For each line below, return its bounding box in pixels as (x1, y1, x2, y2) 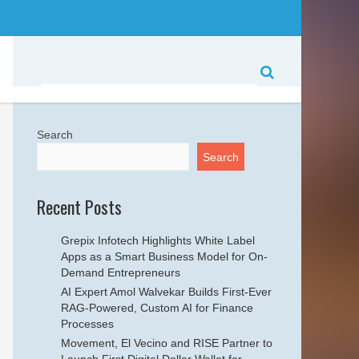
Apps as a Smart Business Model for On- (61, 250, 268, 263)
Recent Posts (37, 194, 122, 220)
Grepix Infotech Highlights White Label (61, 234, 255, 247)
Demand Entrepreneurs (61, 266, 180, 279)
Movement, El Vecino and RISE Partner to (61, 337, 272, 349)
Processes (61, 317, 114, 330)
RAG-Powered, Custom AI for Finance (61, 301, 253, 314)
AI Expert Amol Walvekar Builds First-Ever (61, 285, 272, 298)
